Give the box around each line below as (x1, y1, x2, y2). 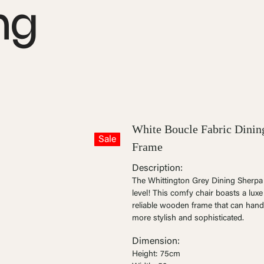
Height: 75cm (132, 250, 180, 259)
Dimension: (132, 236, 180, 246)
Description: (132, 163, 183, 173)
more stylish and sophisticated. (132, 214, 244, 223)
